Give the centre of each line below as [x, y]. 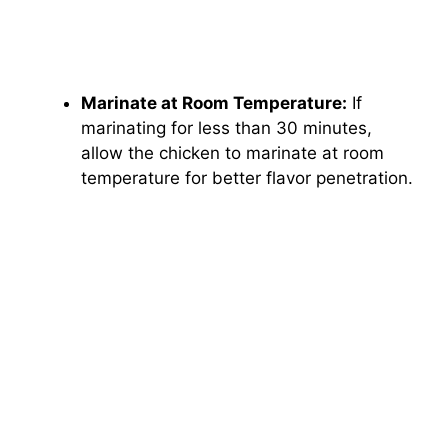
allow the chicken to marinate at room [232, 152]
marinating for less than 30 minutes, [226, 127]
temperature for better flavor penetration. [247, 177]
